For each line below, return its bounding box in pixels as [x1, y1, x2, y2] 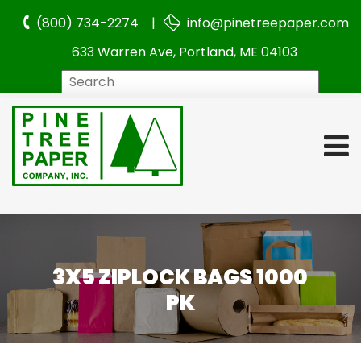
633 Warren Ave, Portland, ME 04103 [72, 43, 297, 61]
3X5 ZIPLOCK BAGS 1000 [52, 263, 309, 293]
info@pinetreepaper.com [183, 14, 349, 32]
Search [184, 71, 229, 89]
